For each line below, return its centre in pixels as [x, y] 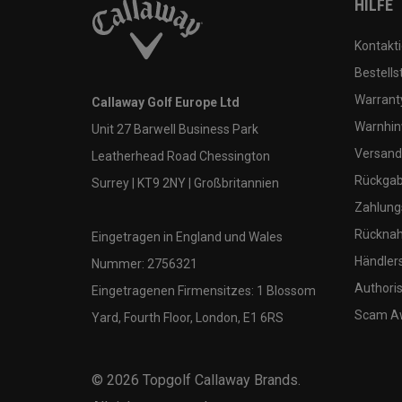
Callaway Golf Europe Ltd [166, 102]
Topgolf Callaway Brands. [220, 380]
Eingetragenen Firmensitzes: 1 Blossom [204, 290]
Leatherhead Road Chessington [181, 156]
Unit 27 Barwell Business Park [175, 129]
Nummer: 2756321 [144, 263]
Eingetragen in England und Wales [187, 236]
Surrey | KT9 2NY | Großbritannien [185, 183]
